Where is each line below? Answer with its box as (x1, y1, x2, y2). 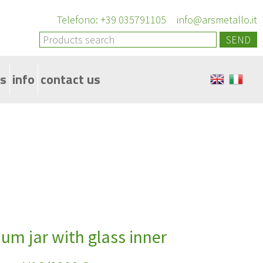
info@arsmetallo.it (174, 13, 257, 26)
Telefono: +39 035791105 (55, 13, 168, 26)
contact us (40, 69, 100, 89)
